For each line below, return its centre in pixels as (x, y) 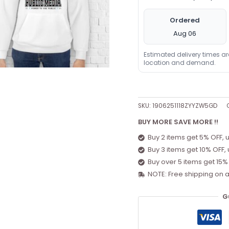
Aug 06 (185, 33)
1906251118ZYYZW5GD (185, 106)
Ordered (185, 20)
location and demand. (179, 62)
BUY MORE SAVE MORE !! (178, 122)
